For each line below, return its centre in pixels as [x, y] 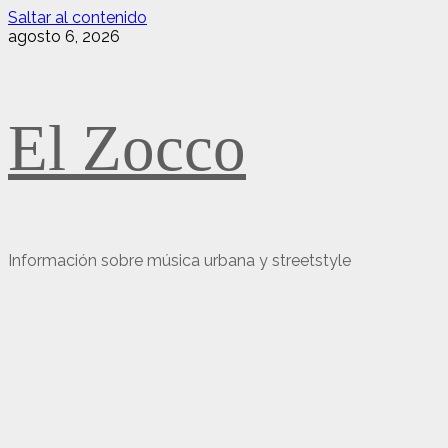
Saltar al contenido [77, 17]
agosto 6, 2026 [64, 36]
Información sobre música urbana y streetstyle [179, 260]
